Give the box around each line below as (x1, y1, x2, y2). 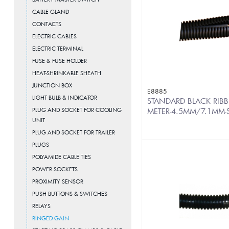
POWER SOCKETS (32, 165, 78, 173)
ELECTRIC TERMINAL (32, 44, 83, 52)
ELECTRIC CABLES (32, 32, 77, 40)
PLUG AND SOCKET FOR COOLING (32, 106, 122, 113)
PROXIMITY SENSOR (32, 177, 83, 185)
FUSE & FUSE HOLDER (32, 57, 87, 64)
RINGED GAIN (32, 214, 69, 222)
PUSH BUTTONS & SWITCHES (32, 190, 107, 197)
